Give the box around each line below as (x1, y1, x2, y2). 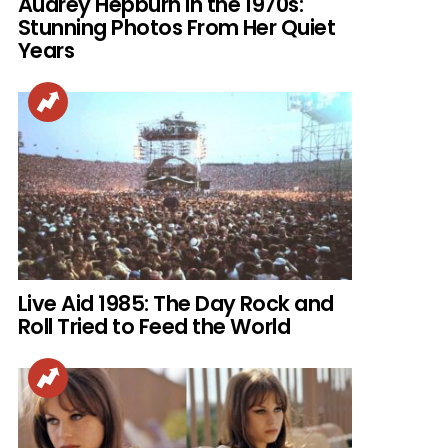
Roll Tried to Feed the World (18, 312, 291, 342)
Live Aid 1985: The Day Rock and (18, 289, 334, 319)
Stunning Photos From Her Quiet (18, 13, 336, 43)
